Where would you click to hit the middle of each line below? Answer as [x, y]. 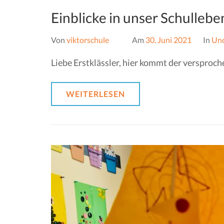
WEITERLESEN [95, 94]
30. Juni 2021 [168, 40]
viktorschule [88, 40]
